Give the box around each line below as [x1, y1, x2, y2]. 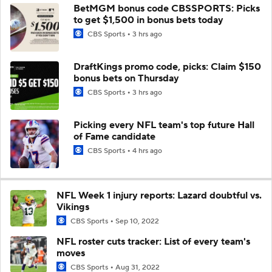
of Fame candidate [73, 130, 155, 143]
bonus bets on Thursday [73, 72, 179, 84]
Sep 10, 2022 [115, 216, 159, 226]
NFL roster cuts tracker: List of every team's [56, 236, 250, 248]
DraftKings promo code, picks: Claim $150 [73, 60, 261, 73]
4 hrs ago [132, 146, 162, 155]
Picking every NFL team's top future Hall [73, 118, 254, 131]
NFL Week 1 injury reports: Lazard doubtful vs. [56, 189, 262, 202]
